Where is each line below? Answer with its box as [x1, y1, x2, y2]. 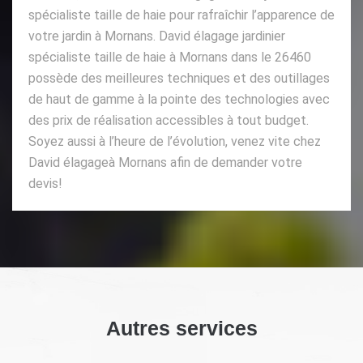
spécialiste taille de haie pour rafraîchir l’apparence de [28, 6, 335, 23]
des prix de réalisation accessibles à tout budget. [28, 112, 309, 128]
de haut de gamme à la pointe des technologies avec [28, 91, 330, 107]
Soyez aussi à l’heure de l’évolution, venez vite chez [28, 133, 321, 149]
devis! [28, 175, 62, 191]
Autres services [105, 316, 258, 340]
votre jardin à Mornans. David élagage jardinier [28, 28, 285, 44]
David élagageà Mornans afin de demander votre [28, 154, 302, 170]
